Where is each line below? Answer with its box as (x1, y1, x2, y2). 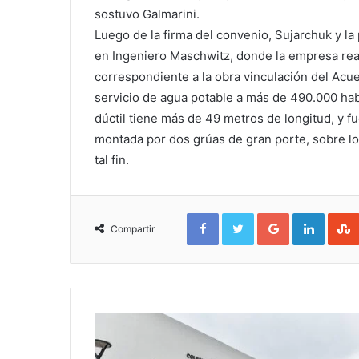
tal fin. (95, 151, 129, 167)
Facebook (218, 209, 267, 223)
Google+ (288, 209, 332, 223)
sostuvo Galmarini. (95, 6, 200, 22)
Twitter (253, 209, 288, 223)
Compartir (111, 222, 155, 235)
